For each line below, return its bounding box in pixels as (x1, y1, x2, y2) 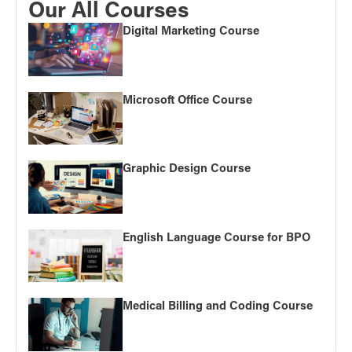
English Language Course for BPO (123, 228, 310, 244)
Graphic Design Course (123, 159, 251, 176)
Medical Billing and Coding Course (123, 297, 313, 313)
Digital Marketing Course (123, 22, 259, 38)
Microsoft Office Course (123, 90, 252, 107)
